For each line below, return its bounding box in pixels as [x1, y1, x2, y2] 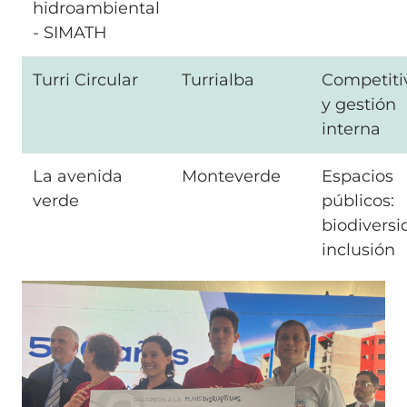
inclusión [322, 239, 395, 260]
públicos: [322, 190, 394, 211]
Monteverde [182, 165, 281, 186]
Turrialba [182, 69, 254, 90]
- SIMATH [33, 22, 112, 43]
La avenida [33, 165, 123, 186]
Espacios [322, 165, 393, 186]
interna [322, 118, 381, 139]
